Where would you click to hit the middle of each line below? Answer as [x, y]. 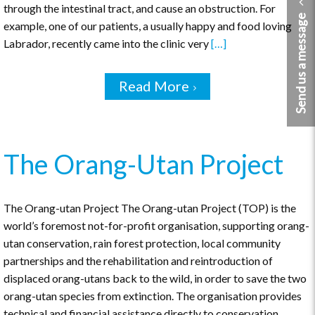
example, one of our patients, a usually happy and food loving [148, 26]
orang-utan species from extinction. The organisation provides [153, 296]
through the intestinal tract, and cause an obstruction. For [140, 8]
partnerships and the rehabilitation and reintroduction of [138, 261]
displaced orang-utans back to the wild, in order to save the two [155, 278]
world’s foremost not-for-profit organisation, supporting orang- [156, 226]
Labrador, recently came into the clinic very [107, 44]
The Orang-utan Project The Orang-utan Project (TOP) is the [150, 208]
